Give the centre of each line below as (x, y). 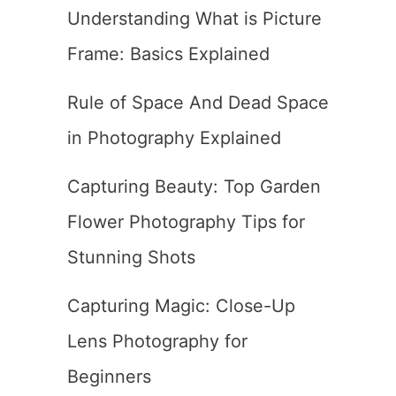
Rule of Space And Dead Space (198, 103)
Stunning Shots (131, 257)
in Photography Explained (174, 138)
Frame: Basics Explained (168, 54)
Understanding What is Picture (194, 19)
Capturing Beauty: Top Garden (194, 187)
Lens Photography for (157, 341)
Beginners (109, 377)
